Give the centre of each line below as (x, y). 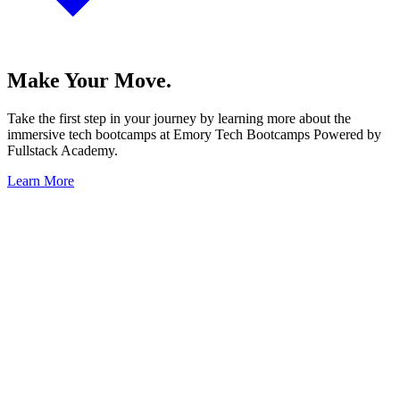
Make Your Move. (89, 80)
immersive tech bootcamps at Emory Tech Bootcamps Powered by (194, 134)
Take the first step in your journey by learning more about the (179, 118)
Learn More (41, 180)
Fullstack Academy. (62, 150)
